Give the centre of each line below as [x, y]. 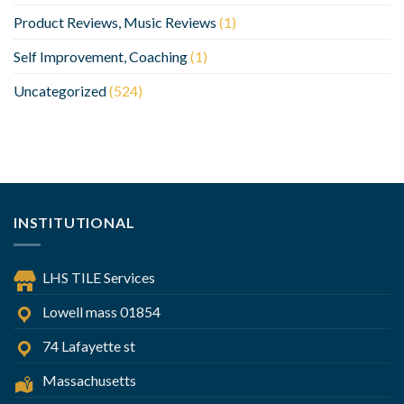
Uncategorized [60, 91]
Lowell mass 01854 [101, 311]
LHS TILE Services [99, 277]
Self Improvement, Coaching [101, 56]
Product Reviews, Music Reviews [115, 22]
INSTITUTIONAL [74, 222]
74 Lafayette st [89, 345]
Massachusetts [89, 380]
